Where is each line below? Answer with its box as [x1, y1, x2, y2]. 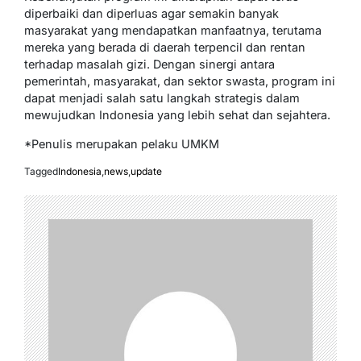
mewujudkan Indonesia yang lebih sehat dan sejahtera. [24, 107, 330, 122]
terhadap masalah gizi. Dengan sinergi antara [24, 56, 275, 71]
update [131, 164, 162, 177]
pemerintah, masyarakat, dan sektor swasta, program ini [24, 73, 335, 88]
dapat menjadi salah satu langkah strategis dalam [24, 90, 300, 105]
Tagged [24, 164, 58, 177]
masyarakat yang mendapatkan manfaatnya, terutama [24, 23, 322, 37]
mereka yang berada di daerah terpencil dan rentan [24, 39, 305, 54]
